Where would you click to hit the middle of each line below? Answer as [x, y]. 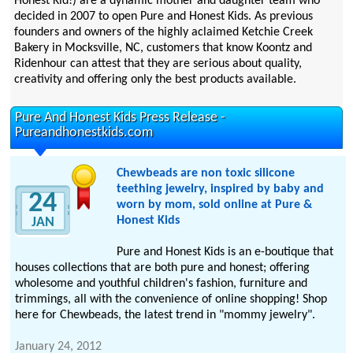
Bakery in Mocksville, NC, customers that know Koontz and [163, 48]
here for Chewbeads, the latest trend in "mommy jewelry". [165, 316]
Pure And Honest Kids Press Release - [121, 118]
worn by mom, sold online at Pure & [214, 205]
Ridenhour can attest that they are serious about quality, [158, 64]
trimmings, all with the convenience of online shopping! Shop [171, 300]
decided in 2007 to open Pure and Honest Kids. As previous [163, 17]
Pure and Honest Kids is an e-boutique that [225, 253]
